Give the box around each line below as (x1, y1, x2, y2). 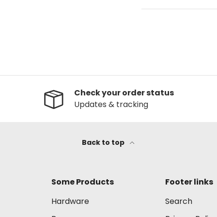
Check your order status (74, 87, 174, 99)
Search (165, 196, 192, 207)
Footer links (165, 176, 213, 188)
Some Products (51, 176, 114, 188)
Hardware (51, 196, 89, 207)
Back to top (81, 138, 126, 148)
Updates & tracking (74, 99, 148, 110)
